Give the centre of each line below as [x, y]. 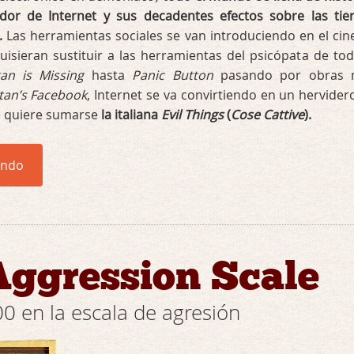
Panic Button [173, 75]
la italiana [131, 115]
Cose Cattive [267, 115]
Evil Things [192, 115]
